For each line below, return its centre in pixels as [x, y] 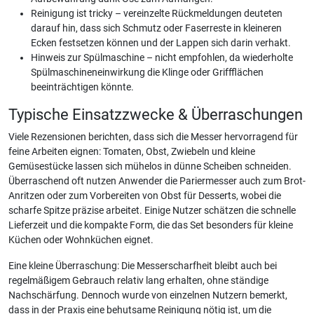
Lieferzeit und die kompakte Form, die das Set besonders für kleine [151, 225]
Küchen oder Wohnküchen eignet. [81, 240]
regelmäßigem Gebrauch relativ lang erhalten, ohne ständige [138, 281]
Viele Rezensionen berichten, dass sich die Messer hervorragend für [153, 137]
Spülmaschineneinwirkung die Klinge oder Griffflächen [147, 73]
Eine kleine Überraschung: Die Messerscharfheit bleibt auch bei [143, 266]
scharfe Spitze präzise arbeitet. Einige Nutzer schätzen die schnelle [152, 211]
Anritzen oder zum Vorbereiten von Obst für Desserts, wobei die [145, 196]
